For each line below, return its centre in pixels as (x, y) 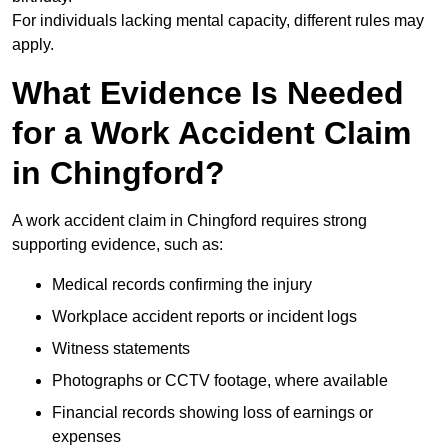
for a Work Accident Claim (211, 133)
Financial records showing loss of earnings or (212, 413)
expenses (86, 437)
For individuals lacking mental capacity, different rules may (218, 21)
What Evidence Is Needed (208, 93)
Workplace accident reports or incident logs (204, 317)
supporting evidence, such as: (117, 245)
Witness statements (121, 349)
